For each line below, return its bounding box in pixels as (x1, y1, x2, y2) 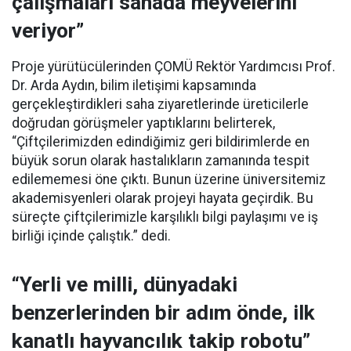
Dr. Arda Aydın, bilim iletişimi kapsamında (12, 77, 256, 93)
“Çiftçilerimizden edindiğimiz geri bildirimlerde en (12, 133, 309, 150)
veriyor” (12, 18, 84, 42)
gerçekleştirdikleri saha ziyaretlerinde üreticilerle (12, 96, 309, 112)
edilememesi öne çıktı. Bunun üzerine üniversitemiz (12, 171, 326, 187)
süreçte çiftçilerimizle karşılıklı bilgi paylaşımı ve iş (12, 208, 318, 225)
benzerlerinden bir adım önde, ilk (12, 300, 315, 324)
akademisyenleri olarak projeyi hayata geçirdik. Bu (12, 190, 313, 206)
